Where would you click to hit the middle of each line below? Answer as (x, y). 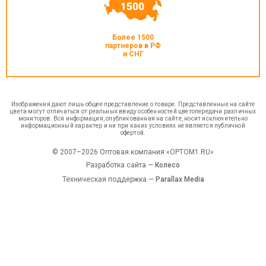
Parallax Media (180, 179)
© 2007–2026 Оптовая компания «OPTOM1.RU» (133, 152)
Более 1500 (133, 37)
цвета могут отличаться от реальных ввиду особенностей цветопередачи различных (133, 111)
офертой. (133, 133)
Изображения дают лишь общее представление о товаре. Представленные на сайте (133, 104)
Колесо (167, 165)
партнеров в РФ (133, 46)
